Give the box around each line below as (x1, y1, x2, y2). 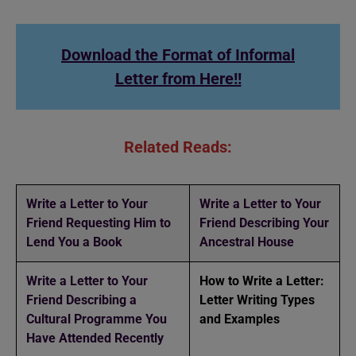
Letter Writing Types (199, 292, 315, 308)
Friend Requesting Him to (26, 215, 171, 230)
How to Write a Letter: (199, 273, 324, 288)
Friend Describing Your (199, 215, 329, 230)
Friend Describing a (26, 292, 137, 308)
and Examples (199, 311, 280, 327)
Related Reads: (124, 137, 232, 157)
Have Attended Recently (26, 331, 164, 346)
